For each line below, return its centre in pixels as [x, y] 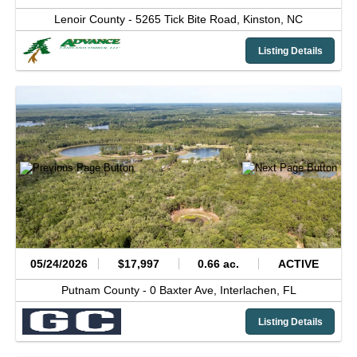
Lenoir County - [95, 20]
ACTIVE [298, 263]
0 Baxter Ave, [184, 290]
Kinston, [265, 20]
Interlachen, [251, 290]
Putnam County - [105, 290]
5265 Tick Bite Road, [189, 20]
